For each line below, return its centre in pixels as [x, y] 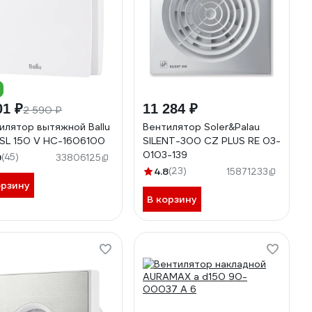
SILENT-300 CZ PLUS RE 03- [212, 141]
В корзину [172, 199]
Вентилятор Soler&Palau [201, 127]
